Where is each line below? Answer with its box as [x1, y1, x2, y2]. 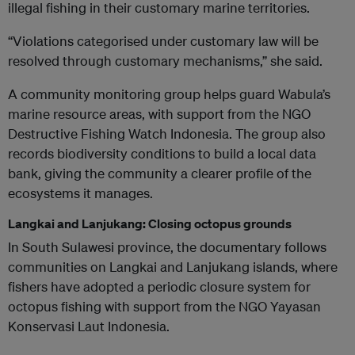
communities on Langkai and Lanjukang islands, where [8, 258, 338, 276]
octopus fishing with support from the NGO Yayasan [8, 298, 321, 315]
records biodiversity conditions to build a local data [8, 145, 316, 162]
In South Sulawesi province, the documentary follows [8, 239, 326, 256]
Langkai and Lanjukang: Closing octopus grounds [8, 216, 292, 232]
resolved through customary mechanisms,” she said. [8, 52, 323, 70]
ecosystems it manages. [8, 185, 153, 202]
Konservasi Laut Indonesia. [8, 318, 170, 335]
